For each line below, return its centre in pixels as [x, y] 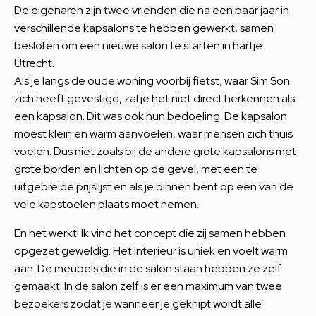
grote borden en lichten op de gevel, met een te [136, 169]
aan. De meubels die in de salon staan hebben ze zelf [148, 268]
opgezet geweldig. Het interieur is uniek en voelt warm [151, 251]
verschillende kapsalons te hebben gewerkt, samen [144, 28]
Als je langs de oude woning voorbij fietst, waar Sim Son [152, 81]
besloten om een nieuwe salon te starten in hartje [138, 45]
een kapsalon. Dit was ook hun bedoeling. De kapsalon [151, 116]
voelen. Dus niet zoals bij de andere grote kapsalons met [155, 151]
